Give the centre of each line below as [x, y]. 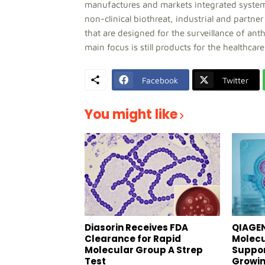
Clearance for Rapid [133, 239]
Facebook [160, 80]
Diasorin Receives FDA [136, 227]
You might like [131, 114]
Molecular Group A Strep [144, 250]
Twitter [235, 80]
